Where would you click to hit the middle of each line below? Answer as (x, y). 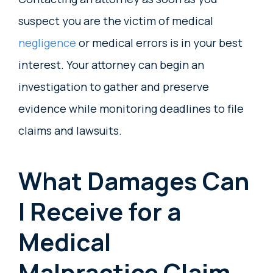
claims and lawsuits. (70, 131)
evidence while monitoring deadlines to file (131, 109)
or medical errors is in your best (159, 43)
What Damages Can (134, 181)
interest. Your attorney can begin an (111, 65)
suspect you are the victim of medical (116, 21)
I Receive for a (100, 211)
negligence (47, 43)
